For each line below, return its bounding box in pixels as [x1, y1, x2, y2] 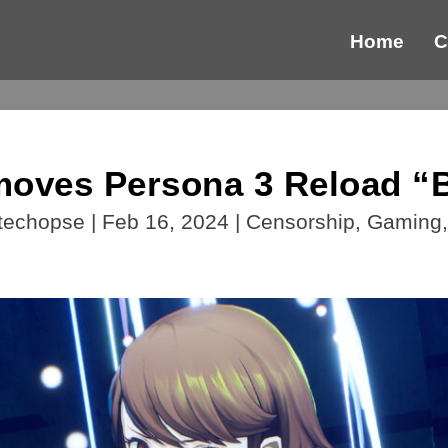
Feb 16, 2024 [101, 210, 229, 234]
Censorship [245, 210, 355, 234]
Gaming [366, 210, 442, 234]
